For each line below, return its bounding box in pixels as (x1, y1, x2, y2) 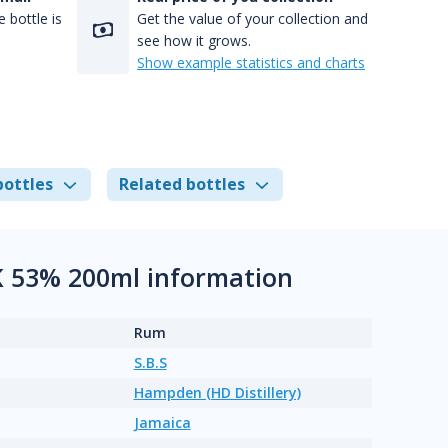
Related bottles (119, 173, 245, 195)
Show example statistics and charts (137, 53, 365, 72)
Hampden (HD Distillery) (133, 383, 301, 402)
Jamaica (133, 413, 191, 432)
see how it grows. (137, 31, 251, 50)
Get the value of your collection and (137, 9, 368, 28)
